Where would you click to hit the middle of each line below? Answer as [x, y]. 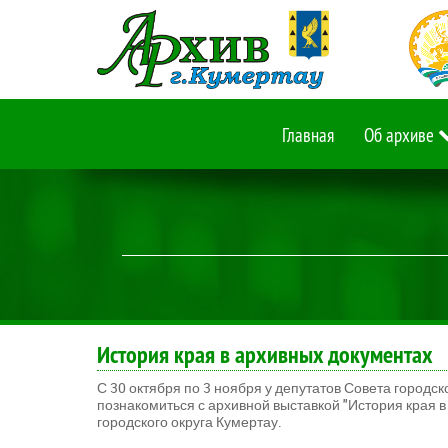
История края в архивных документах [265, 354]
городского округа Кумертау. [189, 421]
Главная [308, 134]
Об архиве [399, 134]
